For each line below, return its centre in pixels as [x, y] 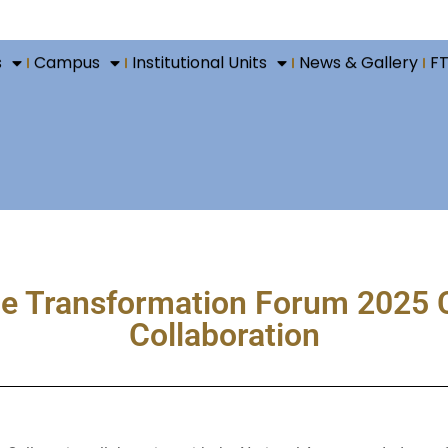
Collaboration [224, 335]
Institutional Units [200, 62]
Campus [67, 62]
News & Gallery [359, 62]
